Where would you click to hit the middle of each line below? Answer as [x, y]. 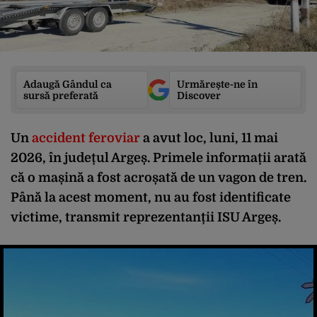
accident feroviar [86, 138]
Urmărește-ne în [217, 84]
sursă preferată [61, 96]
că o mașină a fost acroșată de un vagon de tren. [158, 178]
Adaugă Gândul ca [68, 84]
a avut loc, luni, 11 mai [211, 138]
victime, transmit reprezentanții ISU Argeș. [146, 217]
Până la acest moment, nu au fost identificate [151, 197]
